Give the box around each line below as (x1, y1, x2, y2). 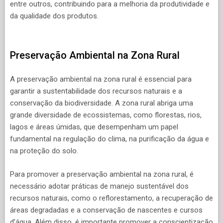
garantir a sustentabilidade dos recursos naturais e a (10, 87, 182, 96)
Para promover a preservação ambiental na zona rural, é (10, 169, 194, 179)
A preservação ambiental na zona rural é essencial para (10, 75, 192, 84)
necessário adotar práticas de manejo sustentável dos (10, 181, 189, 191)
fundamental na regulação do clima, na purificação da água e (10, 134, 209, 144)
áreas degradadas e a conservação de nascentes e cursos (10, 205, 203, 215)
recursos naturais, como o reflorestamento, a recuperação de (10, 193, 213, 203)
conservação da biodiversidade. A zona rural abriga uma (10, 99, 193, 108)
